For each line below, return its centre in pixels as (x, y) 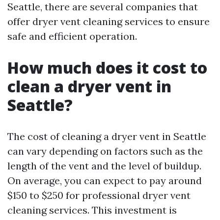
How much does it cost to (107, 68)
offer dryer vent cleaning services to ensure (109, 22)
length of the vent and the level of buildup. (104, 166)
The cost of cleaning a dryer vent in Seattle (107, 137)
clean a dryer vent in (89, 86)
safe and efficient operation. (72, 36)
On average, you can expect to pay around (105, 181)
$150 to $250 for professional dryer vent (99, 195)
